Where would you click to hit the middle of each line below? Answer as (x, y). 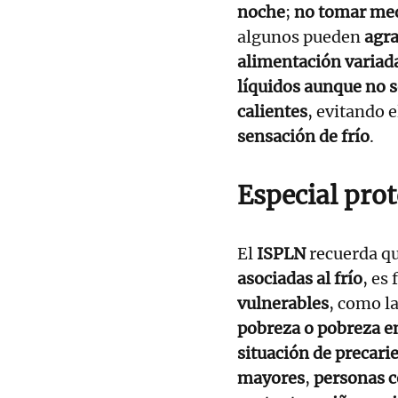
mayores (271, 378)
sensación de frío (303, 136)
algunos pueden (301, 36)
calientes (272, 111)
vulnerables (283, 303)
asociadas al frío (300, 278)
